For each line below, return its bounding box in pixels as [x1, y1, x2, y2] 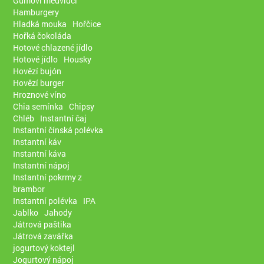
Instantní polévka [13, 194, 78, 206]
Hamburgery [13, 6, 60, 18]
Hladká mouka [13, 18, 67, 29]
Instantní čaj [40, 112, 87, 124]
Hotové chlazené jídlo [13, 41, 93, 53]
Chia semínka [13, 100, 64, 112]
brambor [13, 183, 45, 194]
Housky [64, 53, 92, 65]
